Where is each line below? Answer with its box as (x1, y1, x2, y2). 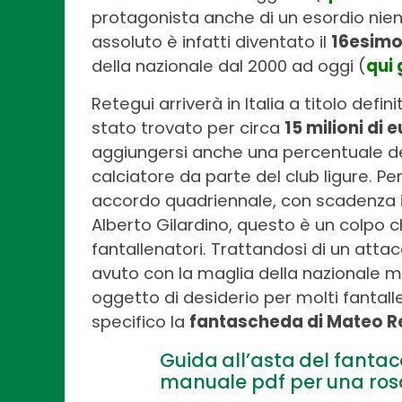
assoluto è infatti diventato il (92, 31, 331, 54)
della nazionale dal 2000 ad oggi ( (92, 55, 366, 78)
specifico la (92, 310, 189, 334)
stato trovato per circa (92, 117, 284, 140)
